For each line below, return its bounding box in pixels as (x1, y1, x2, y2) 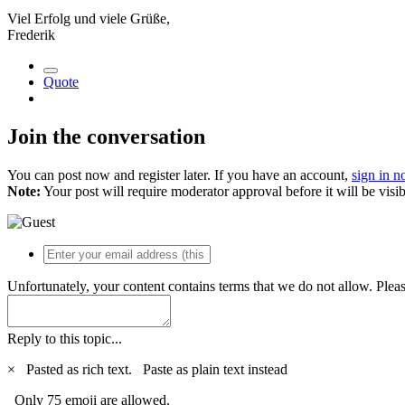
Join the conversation (7, 124, 205, 148)
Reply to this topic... (7, 330, 122, 346)
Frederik (7, 26, 55, 42)
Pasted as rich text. (19, 361, 143, 377)
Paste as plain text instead (143, 361, 287, 377)
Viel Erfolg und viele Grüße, (7, 10, 170, 26)
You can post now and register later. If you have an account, (7, 166, 352, 183)
